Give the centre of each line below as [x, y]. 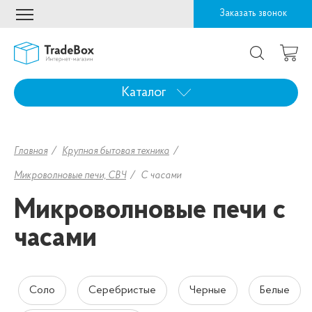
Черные [208, 291]
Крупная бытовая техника [116, 152]
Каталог [144, 93]
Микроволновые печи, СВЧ [70, 176]
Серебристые [122, 291]
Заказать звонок [253, 14]
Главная [31, 152]
